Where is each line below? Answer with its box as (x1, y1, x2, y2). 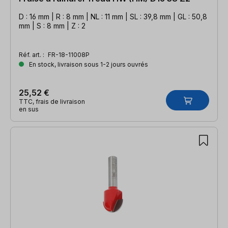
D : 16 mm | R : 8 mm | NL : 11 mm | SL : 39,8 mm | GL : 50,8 (19, 12, 207, 21)
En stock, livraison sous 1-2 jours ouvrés (27, 60, 148, 68)
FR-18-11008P (48, 50, 90, 59)
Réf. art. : (19, 50, 46, 59)
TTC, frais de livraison (19, 97, 85, 105)
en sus (19, 105, 39, 113)
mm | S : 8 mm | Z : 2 (19, 21, 85, 30)
